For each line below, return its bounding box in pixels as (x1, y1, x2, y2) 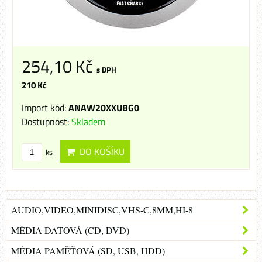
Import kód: (22, 101, 68, 115)
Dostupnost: (22, 115, 71, 129)
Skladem (71, 115, 105, 129)
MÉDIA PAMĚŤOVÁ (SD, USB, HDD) (11, 244, 165, 257)
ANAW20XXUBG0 (68, 101, 139, 115)
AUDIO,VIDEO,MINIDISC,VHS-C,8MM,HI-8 (11, 204, 193, 216)
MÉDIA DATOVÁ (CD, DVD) (11, 224, 129, 237)
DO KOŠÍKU (75, 144, 125, 159)
